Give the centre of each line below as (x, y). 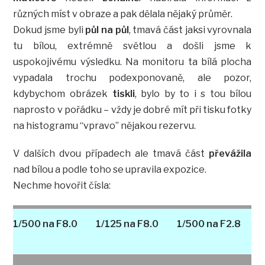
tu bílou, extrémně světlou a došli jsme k (132, 46)
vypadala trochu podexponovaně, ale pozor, (132, 77)
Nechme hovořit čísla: (62, 185)
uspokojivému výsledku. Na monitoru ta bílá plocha (132, 62)
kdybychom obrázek (63, 93)
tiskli (123, 93)
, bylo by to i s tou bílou (193, 93)
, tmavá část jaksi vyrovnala (190, 30)
